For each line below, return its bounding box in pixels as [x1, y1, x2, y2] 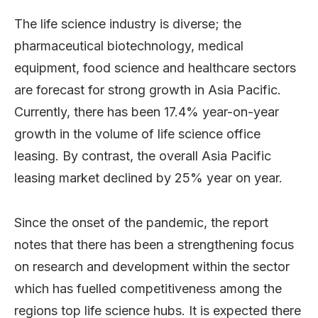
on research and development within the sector [14, 258, 290, 274]
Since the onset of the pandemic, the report [14, 214, 268, 230]
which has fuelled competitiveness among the [14, 280, 282, 296]
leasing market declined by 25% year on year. [14, 170, 283, 185]
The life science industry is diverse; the [14, 16, 241, 31]
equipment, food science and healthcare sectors [14, 60, 296, 75]
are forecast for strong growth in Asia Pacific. [14, 82, 281, 97]
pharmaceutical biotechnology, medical [14, 38, 243, 53]
